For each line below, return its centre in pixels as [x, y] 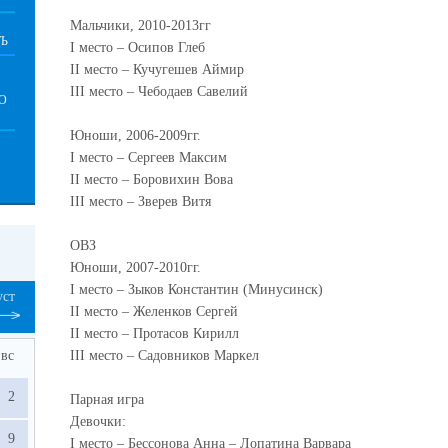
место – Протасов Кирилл [159, 333]
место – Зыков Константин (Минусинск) [199, 289]
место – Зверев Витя [148, 201]
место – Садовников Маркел [172, 355]
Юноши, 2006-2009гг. [135, 135]
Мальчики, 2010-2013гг [140, 25]
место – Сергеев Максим [151, 157]
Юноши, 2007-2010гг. [135, 267]
